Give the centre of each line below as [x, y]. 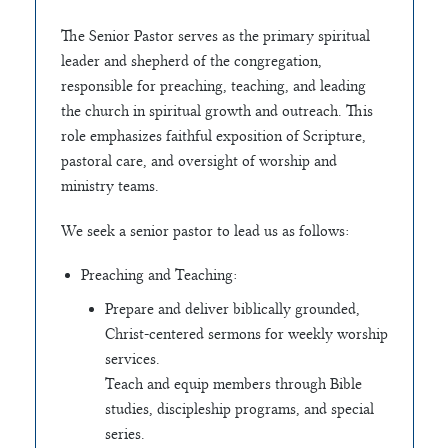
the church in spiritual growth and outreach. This [216, 111]
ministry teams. [109, 186]
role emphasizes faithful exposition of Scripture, [213, 136]
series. [124, 434]
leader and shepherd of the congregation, [191, 61]
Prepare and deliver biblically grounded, [232, 309]
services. [132, 359]
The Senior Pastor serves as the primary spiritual [215, 36]
